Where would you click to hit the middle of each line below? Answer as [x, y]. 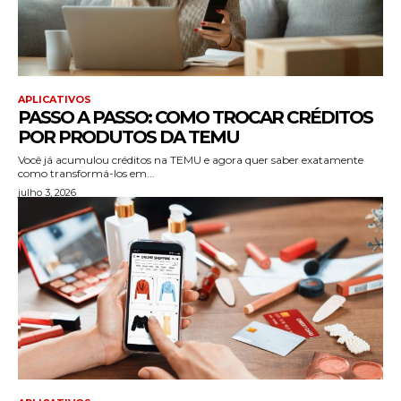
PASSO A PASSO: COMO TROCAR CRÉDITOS [195, 117]
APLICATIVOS [55, 99]
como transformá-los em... [86, 173]
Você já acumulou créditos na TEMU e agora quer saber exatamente [191, 159]
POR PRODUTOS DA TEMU [128, 137]
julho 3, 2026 [47, 192]
